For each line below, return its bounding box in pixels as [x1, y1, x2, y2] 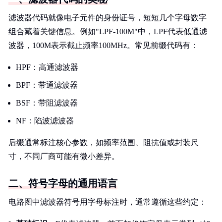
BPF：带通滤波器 [16, 81, 78, 89]
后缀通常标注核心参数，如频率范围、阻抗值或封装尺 [8, 138, 199, 147]
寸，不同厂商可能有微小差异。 [8, 152, 119, 161]
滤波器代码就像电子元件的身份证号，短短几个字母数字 [8, 13, 207, 22]
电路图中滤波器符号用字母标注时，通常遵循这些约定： [8, 198, 207, 206]
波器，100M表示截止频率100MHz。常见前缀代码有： [8, 41, 198, 50]
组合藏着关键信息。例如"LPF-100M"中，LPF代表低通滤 [8, 27, 207, 36]
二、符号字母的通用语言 [8, 178, 117, 189]
